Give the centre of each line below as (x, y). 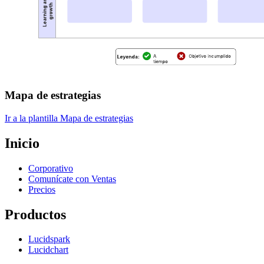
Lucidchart (48, 250)
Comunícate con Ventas (72, 179)
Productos (35, 214)
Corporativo (51, 168)
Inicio (22, 143)
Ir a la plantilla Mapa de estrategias (69, 118)
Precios (42, 189)
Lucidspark (49, 239)
